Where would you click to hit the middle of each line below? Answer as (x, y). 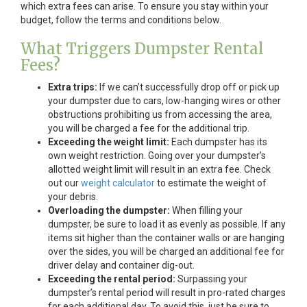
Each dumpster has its (218, 142)
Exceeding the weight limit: (109, 142)
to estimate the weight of (211, 183)
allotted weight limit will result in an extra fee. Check (159, 169)
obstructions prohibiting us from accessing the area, (160, 114)
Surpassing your (211, 279)
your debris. (73, 197)
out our (64, 183)
